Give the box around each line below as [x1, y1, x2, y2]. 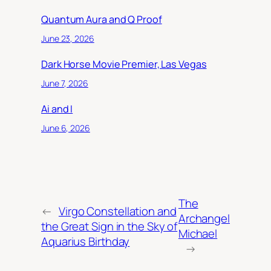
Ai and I [41, 102, 73, 116]
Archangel [178, 211, 230, 227]
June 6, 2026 [41, 122, 90, 134]
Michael [178, 226, 218, 242]
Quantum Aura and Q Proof [41, 12, 162, 26]
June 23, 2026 [41, 33, 94, 45]
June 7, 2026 [41, 77, 88, 90]
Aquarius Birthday [41, 233, 130, 249]
